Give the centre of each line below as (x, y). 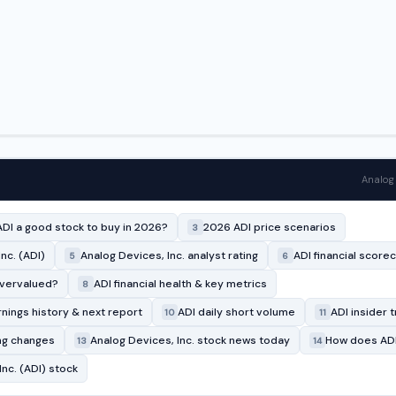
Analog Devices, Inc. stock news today (190, 340)
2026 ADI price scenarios (269, 227)
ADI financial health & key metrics (180, 284)
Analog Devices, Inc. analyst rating (169, 255)
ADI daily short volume (236, 312)
